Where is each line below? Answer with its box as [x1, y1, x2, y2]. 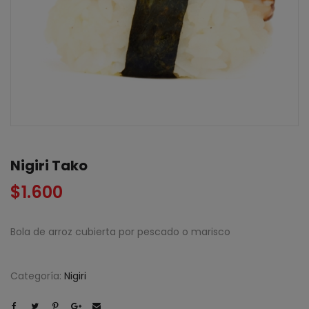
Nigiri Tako [10, 155, 88, 175]
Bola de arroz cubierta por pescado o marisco [10, 224, 230, 239]
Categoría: [10, 268, 64, 283]
